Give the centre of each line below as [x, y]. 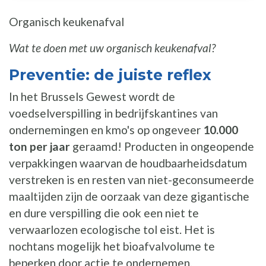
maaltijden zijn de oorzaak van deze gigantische [129, 197]
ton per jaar [39, 147]
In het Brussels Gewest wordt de [92, 97]
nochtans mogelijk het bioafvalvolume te [112, 246]
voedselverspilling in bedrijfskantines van [113, 113]
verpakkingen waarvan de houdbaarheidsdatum [128, 163]
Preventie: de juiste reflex [110, 75]
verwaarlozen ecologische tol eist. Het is [112, 230]
